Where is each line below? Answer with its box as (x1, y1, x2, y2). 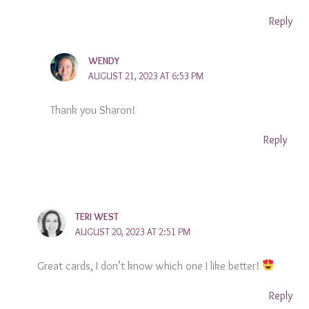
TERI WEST (74, 211, 119, 223)
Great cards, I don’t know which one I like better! (37, 259, 262, 273)
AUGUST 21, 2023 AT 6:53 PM (88, 70, 204, 81)
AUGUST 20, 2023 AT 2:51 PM (74, 226, 190, 238)
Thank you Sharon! (50, 102, 135, 117)
